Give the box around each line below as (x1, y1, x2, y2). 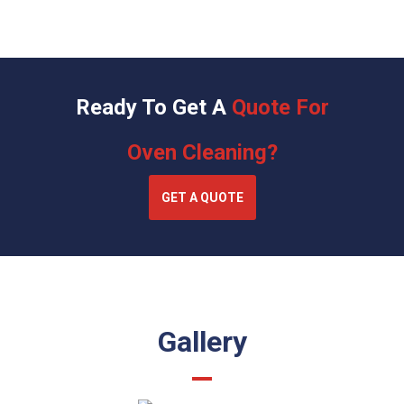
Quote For (231, 94, 329, 120)
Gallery (157, 324, 247, 359)
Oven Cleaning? (126, 139, 278, 165)
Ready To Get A (75, 94, 232, 120)
